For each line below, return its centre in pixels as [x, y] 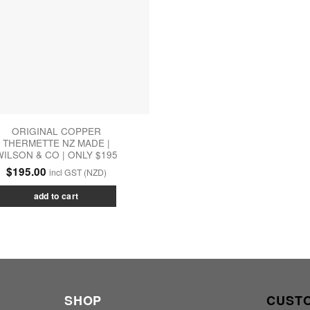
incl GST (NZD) [77, 172]
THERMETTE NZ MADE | [56, 143]
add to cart [56, 196]
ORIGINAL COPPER [56, 131]
